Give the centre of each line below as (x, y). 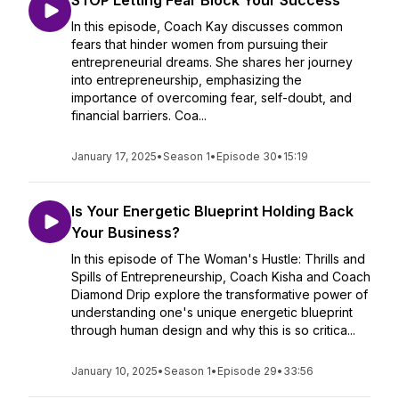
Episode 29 (247, 371)
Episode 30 (247, 156)
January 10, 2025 (114, 371)
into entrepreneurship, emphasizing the (187, 80)
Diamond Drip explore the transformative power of (220, 294)
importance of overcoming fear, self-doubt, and (212, 98)
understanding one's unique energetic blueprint (212, 312)
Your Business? (126, 232)
